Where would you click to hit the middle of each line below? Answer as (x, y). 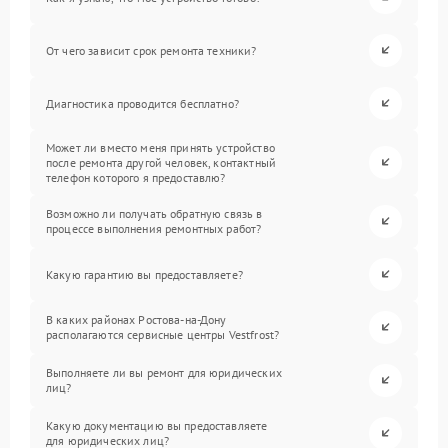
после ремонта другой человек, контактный (161, 162)
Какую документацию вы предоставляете (157, 426)
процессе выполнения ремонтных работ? (154, 229)
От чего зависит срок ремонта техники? (151, 50)
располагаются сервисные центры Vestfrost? (163, 335)
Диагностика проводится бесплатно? (142, 103)
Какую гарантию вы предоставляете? (144, 274)
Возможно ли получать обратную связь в (154, 214)
